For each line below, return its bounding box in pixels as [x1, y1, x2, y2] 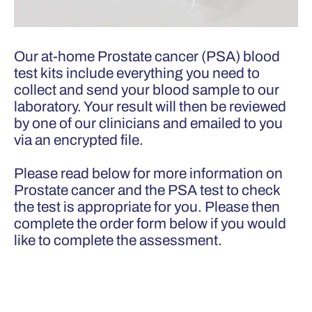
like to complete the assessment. [14, 233, 225, 248]
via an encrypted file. [14, 132, 146, 148]
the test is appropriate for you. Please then [14, 199, 280, 214]
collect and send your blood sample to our [14, 82, 279, 97]
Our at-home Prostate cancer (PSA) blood [14, 49, 280, 64]
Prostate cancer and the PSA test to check [14, 182, 280, 198]
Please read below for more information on [14, 166, 283, 181]
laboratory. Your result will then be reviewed [14, 99, 286, 114]
